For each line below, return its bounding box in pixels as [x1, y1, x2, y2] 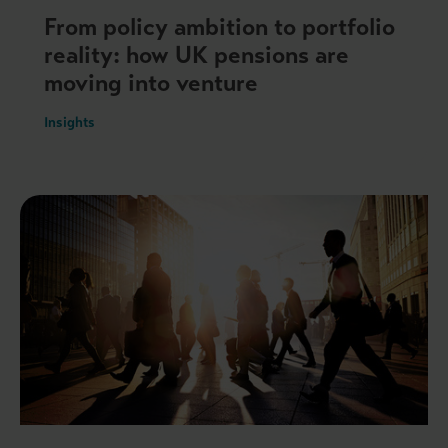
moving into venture [44, 67, 258, 98]
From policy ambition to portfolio [44, 11, 395, 42]
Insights [44, 113, 95, 131]
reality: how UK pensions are [44, 39, 349, 70]
